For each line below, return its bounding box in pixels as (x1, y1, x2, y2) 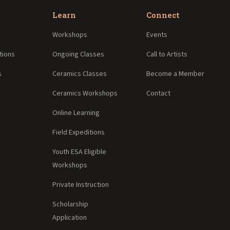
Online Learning (52, 107, 100, 118)
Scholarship (52, 199, 88, 209)
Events (146, 29, 168, 40)
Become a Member (146, 68, 205, 79)
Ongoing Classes (52, 49, 104, 60)
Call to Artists (146, 49, 188, 60)
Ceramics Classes (52, 68, 107, 79)
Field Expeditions (52, 127, 105, 138)
